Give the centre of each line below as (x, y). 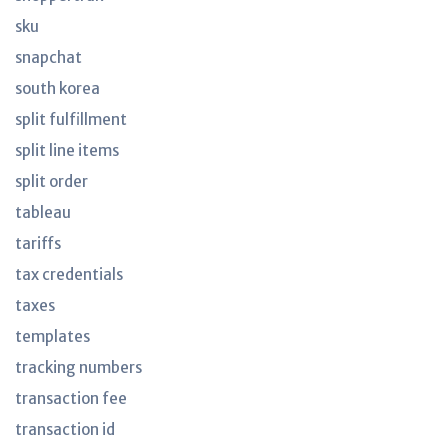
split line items (67, 150)
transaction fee (71, 398)
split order (51, 181)
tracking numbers (78, 367)
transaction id (65, 429)
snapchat (48, 57)
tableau (43, 212)
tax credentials (69, 274)
